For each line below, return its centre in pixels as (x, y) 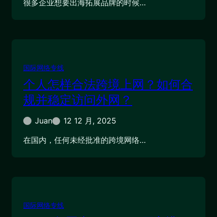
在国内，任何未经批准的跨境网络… (85, 140)
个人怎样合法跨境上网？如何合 (108, 84)
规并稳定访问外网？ (78, 99)
